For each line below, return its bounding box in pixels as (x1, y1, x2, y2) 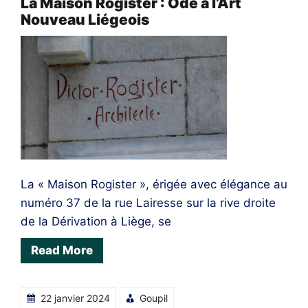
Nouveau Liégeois (21, 10, 149, 28)
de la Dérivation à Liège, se (21, 214, 171, 228)
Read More (31, 243, 93, 257)
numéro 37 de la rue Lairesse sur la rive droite (21, 195, 276, 210)
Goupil (140, 291, 168, 304)
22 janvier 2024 (41, 291, 110, 304)
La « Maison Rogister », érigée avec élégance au (21, 177, 287, 191)
